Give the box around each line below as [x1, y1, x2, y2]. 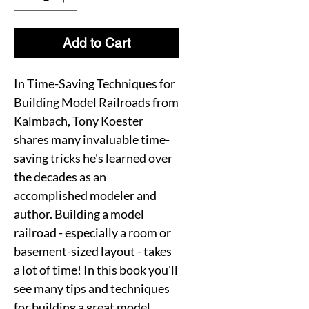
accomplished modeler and [14, 187, 157, 203]
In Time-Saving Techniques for [14, 75, 175, 91]
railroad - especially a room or [14, 224, 171, 240]
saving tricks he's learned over [14, 150, 172, 166]
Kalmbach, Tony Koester [14, 112, 143, 128]
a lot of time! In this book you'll [14, 261, 178, 277]
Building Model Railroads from [14, 94, 179, 110]
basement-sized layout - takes [14, 243, 172, 259]
